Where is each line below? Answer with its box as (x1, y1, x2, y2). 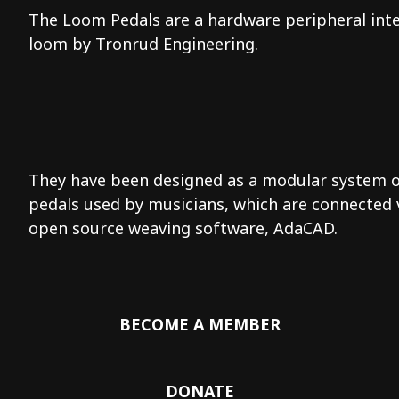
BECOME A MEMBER (118, 313, 281, 336)
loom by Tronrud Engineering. (28, 32, 258, 54)
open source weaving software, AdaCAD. (28, 217, 338, 240)
